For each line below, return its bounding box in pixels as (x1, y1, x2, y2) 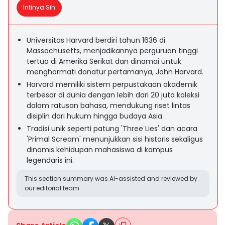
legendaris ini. (27, 155, 74, 165)
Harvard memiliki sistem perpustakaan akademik (27, 79, 197, 89)
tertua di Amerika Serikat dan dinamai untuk (27, 56, 181, 66)
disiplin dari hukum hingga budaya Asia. (27, 111, 164, 121)
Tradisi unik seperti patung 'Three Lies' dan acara (27, 124, 197, 134)
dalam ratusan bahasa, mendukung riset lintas (27, 100, 190, 110)
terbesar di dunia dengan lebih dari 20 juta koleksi (27, 90, 199, 100)
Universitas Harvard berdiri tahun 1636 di (27, 35, 165, 45)
